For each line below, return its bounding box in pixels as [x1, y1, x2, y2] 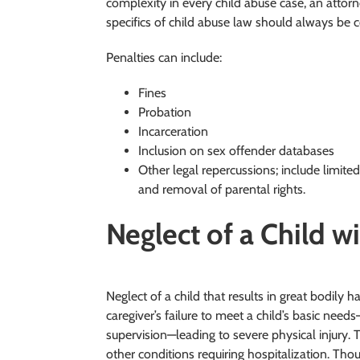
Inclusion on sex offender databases [138, 142, 334, 158]
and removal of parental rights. [138, 181, 305, 197]
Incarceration [138, 123, 208, 139]
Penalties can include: [106, 49, 222, 65]
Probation [138, 104, 191, 120]
